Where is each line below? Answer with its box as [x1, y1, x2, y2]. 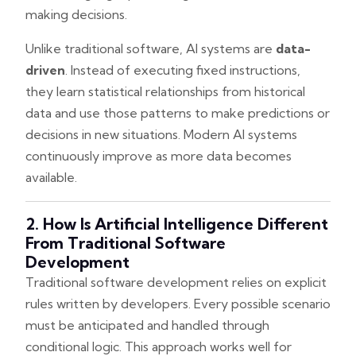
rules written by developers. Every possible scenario [25, 295, 331, 311]
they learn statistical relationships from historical [25, 83, 305, 99]
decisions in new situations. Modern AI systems [25, 126, 297, 142]
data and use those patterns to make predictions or [25, 104, 330, 121]
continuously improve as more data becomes [25, 147, 292, 164]
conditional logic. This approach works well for [25, 338, 292, 354]
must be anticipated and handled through [25, 316, 269, 333]
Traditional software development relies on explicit [25, 273, 327, 290]
